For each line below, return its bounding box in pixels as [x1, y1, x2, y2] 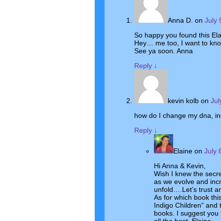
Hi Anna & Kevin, [154, 162, 206, 170]
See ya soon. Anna [134, 47, 193, 55]
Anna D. [168, 16, 193, 24]
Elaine [173, 147, 192, 155]
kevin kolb [168, 97, 199, 105]
